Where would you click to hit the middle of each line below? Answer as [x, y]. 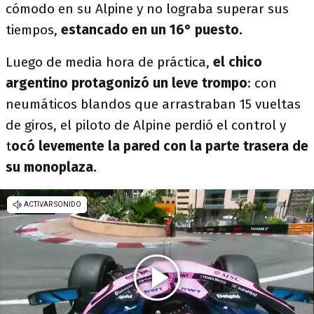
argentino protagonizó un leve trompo [127, 83]
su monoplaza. [51, 168]
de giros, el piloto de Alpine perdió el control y [146, 125]
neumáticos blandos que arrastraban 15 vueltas [153, 104]
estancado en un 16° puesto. [152, 30]
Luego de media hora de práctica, [108, 62]
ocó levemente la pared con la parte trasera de [160, 146]
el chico [236, 62]
